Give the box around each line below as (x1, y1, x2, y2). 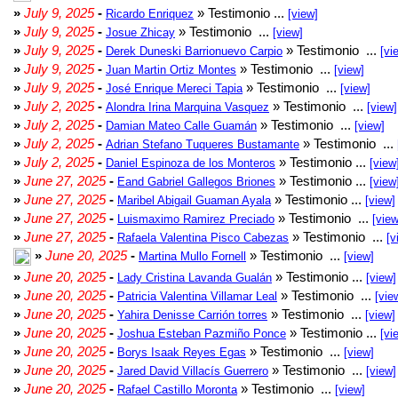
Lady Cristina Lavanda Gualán (117, 271, 272, 284)
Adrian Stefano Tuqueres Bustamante (106, 138, 299, 151)
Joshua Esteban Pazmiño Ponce (117, 327, 286, 340)
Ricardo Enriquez (106, 7, 194, 20)
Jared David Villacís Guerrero (117, 364, 268, 378)
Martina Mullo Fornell (139, 250, 246, 263)
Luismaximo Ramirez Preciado (117, 212, 275, 226)
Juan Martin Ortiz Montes (106, 63, 236, 76)
